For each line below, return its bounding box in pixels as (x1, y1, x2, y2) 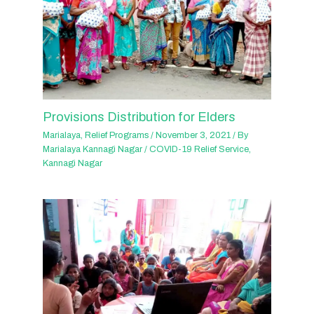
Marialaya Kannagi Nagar (43, 144, 145, 154)
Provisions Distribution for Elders (43, 110, 236, 125)
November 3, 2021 (156, 130, 233, 140)
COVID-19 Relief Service (149, 144, 250, 154)
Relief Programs (85, 130, 149, 140)
